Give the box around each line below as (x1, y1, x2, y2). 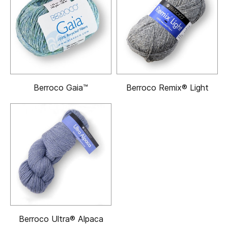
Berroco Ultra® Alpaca (18, 214, 103, 224)
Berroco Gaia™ (34, 82, 88, 93)
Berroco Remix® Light (126, 82, 209, 93)
